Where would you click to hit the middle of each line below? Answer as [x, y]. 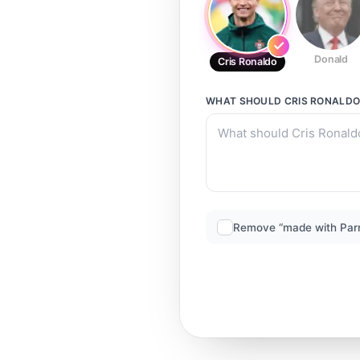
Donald [331, 59]
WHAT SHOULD [245, 101]
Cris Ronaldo [247, 61]
